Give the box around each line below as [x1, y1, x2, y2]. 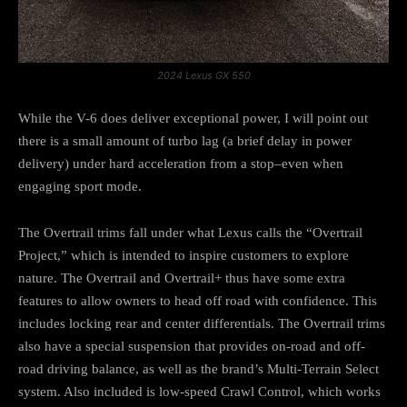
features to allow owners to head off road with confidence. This [18, 293, 377, 309]
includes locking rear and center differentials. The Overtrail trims [18, 316, 385, 332]
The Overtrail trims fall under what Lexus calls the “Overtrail [18, 225, 362, 241]
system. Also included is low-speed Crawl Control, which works [18, 384, 381, 400]
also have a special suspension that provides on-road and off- [18, 339, 365, 354]
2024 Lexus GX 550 [156, 69, 251, 83]
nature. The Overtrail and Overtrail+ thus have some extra [18, 271, 345, 286]
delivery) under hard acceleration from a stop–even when [18, 156, 343, 172]
